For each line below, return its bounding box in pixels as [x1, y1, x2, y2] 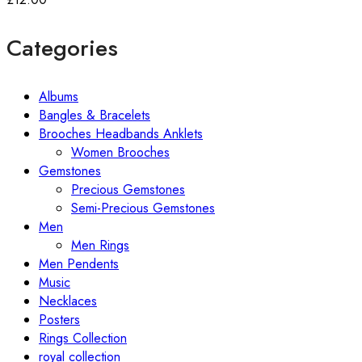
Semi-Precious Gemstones [71, 198, 215, 217]
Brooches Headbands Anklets [39, 124, 203, 143]
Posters [39, 309, 80, 329]
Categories [6, 31, 118, 65]
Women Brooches [71, 142, 170, 162]
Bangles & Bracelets [39, 105, 150, 124]
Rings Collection [39, 328, 127, 347]
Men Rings [71, 235, 129, 255]
